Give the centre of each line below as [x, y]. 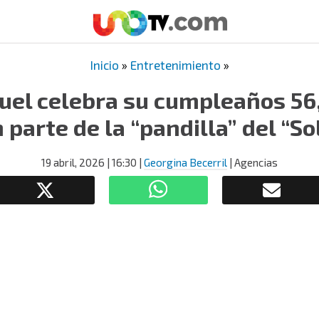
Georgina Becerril [185, 162]
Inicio [104, 65]
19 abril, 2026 [73, 162]
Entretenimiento [175, 65]
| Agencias [252, 162]
